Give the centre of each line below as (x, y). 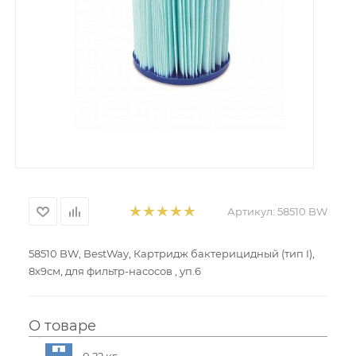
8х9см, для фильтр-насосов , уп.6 (115, 271)
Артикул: (251, 211)
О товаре (62, 326)
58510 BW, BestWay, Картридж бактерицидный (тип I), (172, 253)
